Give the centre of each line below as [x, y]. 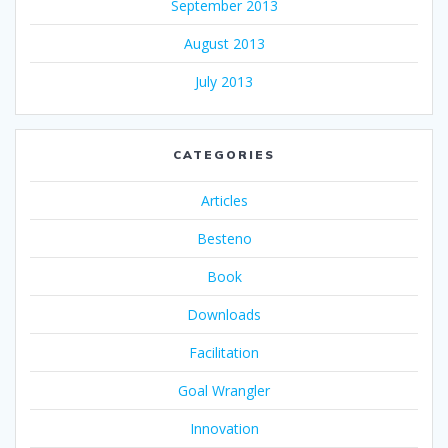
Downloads [224, 314]
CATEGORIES [224, 154]
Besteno [224, 238]
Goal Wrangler [224, 390]
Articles [224, 200]
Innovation [224, 428]
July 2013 [224, 81]
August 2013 [224, 43]
